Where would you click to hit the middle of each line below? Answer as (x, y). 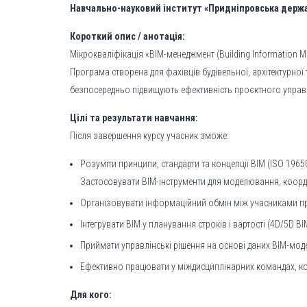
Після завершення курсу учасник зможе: (149, 136)
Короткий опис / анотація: (127, 36)
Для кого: (91, 295)
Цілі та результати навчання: (134, 118)
